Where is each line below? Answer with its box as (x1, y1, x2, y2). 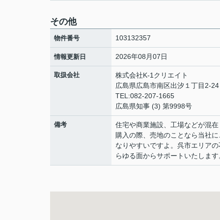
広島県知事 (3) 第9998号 (115, 102, 192, 110)
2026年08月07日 (115, 53, 167, 60)
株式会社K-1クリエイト (115, 71, 188, 79)
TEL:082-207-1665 (115, 92, 174, 100)
